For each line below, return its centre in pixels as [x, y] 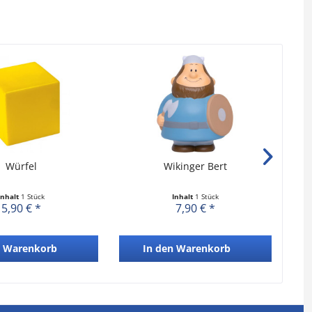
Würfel [22, 166]
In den [158, 248]
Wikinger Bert [195, 166]
